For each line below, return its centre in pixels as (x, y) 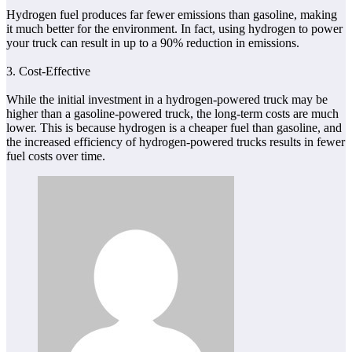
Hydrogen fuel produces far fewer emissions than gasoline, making (172, 14)
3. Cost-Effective (48, 71)
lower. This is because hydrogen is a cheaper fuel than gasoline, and (174, 127)
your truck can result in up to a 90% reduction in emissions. (153, 42)
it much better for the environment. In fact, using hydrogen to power (174, 28)
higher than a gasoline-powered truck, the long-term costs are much (172, 113)
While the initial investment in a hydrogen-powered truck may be (167, 99)
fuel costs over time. (56, 156)
